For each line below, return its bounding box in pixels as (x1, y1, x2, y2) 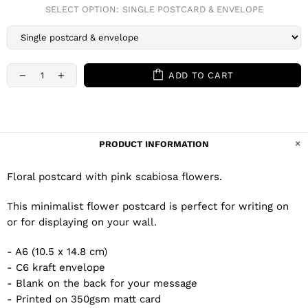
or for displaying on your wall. (7, 216, 157, 229)
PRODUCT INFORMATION (99, 139, 209, 150)
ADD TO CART (168, 69, 234, 80)
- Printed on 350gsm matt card (7, 293, 161, 306)
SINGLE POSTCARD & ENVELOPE (122, 4, 263, 15)
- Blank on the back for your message (7, 277, 197, 290)
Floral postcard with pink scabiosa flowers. (7, 170, 222, 184)
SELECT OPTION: (45, 4, 119, 15)
